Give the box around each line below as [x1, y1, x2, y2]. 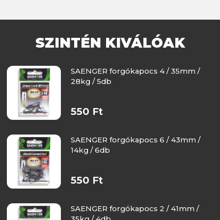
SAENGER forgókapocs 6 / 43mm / [70, 135, 200, 144]
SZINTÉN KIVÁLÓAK [35, 34, 185, 51]
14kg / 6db [70, 145, 110, 155]
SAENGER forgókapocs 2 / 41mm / [70, 203, 199, 213]
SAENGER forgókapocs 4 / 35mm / [70, 66, 200, 76]
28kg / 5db [70, 76, 111, 86]
